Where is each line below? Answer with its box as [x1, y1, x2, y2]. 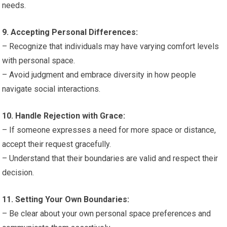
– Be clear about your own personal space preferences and [2, 209, 211, 218]
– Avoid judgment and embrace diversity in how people [2, 70, 197, 80]
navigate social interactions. [2, 84, 101, 94]
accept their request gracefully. [2, 139, 111, 149]
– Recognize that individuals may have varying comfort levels [2, 42, 219, 51]
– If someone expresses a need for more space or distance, [2, 125, 216, 135]
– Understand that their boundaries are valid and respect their [2, 154, 218, 163]
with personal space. [2, 56, 75, 65]
